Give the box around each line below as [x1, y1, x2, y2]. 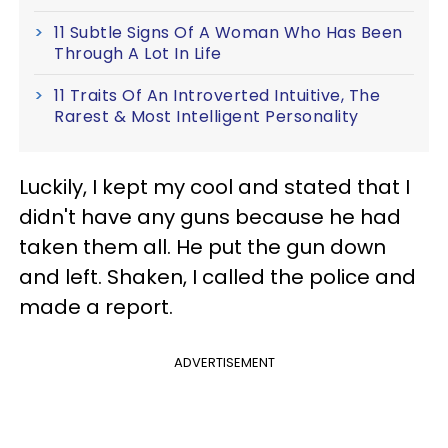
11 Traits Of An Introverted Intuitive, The [54, 83, 380, 107]
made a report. [19, 292, 173, 321]
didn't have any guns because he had [19, 202, 401, 231]
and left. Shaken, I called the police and [19, 262, 416, 291]
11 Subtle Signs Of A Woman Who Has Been [54, 20, 403, 44]
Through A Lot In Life [54, 41, 222, 65]
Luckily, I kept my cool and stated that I [19, 172, 410, 201]
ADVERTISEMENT [173, 352, 275, 372]
